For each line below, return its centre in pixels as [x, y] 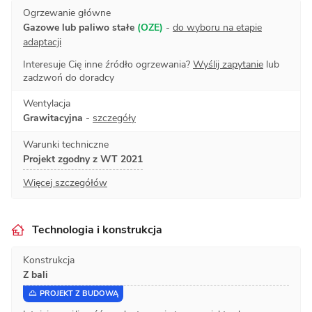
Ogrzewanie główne [67, 13]
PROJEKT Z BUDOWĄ [79, 294]
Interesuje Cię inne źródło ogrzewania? [108, 64]
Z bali [36, 274]
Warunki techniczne [66, 144]
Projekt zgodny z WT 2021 [83, 159]
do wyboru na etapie [217, 27]
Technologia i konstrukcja [97, 229]
